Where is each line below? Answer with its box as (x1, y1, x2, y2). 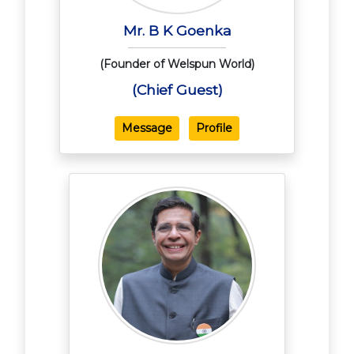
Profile (196, 121, 232, 136)
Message (122, 121, 172, 136)
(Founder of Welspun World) (100, 57, 254, 72)
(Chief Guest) (131, 81, 223, 99)
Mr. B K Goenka (122, 22, 232, 40)
